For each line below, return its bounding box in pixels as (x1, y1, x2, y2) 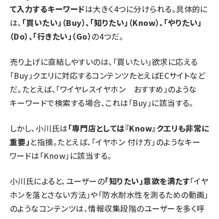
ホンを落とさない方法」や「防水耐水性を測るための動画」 (10, 188, 209, 200)
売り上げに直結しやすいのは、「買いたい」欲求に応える (10, 55, 198, 67)
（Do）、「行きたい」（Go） (10, 30, 92, 42)
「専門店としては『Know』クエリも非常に (67, 122, 209, 134)
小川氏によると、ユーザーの (10, 175, 105, 187)
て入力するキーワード (10, 2, 85, 15)
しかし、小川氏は (10, 122, 68, 134)
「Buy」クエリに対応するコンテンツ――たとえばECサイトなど (10, 69, 206, 81)
